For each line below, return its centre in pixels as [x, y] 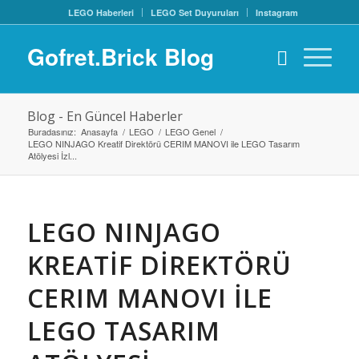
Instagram [277, 12]
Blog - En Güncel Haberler [105, 116]
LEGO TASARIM [123, 331]
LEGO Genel [190, 131]
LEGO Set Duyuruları [195, 12]
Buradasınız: [52, 131]
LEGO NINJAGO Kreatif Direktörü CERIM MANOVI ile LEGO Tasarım [163, 143]
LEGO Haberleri [101, 12]
